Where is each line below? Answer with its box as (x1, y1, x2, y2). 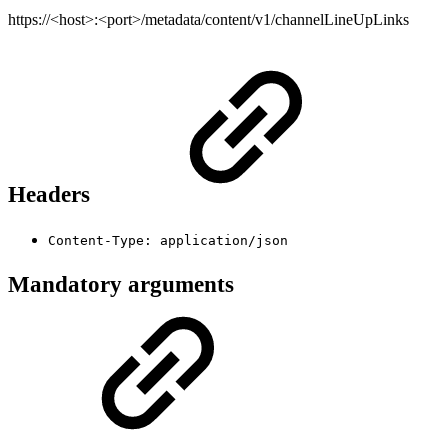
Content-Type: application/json (48, 232, 288, 248)
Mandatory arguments (8, 271, 234, 297)
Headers (8, 181, 96, 207)
